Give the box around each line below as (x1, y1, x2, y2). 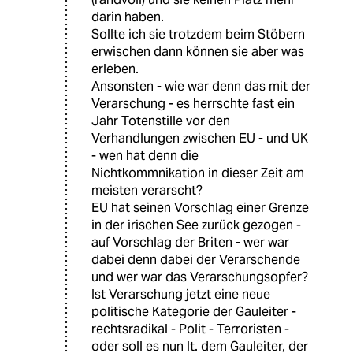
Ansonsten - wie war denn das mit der (91, 77, 310, 95)
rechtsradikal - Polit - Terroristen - (91, 320, 289, 337)
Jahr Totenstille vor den (91, 112, 230, 129)
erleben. (91, 60, 139, 77)
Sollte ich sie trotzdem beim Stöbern (91, 25, 305, 43)
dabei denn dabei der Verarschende (91, 251, 300, 268)
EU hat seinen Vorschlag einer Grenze (91, 199, 309, 216)
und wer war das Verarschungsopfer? (91, 268, 308, 285)
